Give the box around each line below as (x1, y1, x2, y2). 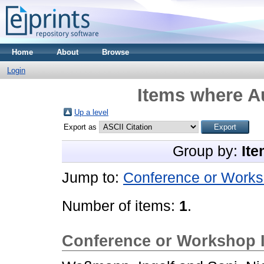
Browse (102, 48, 129, 57)
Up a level (74, 108, 108, 117)
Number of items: (62, 198, 179, 214)
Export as (64, 123, 99, 131)
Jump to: (62, 170, 123, 186)
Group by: (173, 143, 242, 159)
